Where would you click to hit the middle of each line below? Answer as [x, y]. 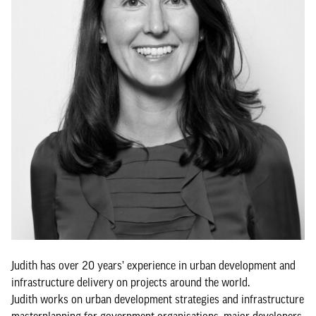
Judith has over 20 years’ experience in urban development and [153, 265]
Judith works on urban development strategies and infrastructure [158, 299]
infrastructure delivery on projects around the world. [130, 282]
